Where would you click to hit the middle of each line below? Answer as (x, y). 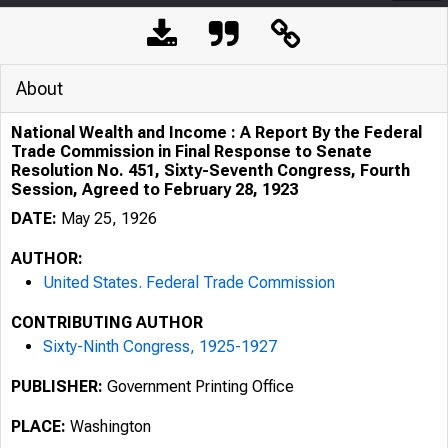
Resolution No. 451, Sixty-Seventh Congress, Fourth (210, 170)
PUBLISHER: (57, 386)
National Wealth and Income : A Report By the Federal (216, 132)
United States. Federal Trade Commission (189, 282)
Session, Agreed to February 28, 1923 (154, 189)
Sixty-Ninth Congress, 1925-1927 (160, 346)
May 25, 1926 (107, 218)
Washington (108, 426)
